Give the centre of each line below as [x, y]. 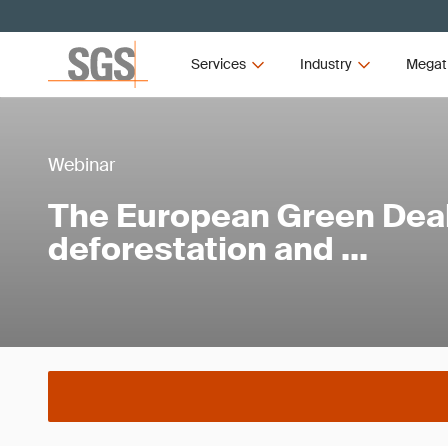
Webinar [81, 165]
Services [219, 64]
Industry [325, 64]
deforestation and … [208, 249]
